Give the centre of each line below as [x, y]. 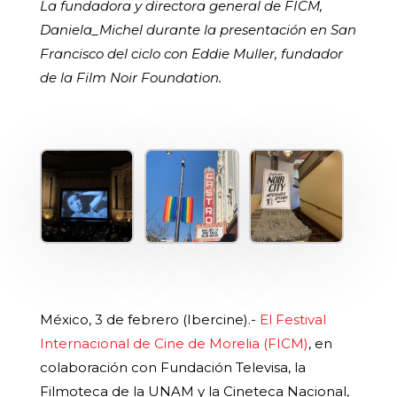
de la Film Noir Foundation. [130, 78]
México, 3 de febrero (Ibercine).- [149, 320]
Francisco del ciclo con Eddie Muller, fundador [191, 54]
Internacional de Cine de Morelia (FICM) [174, 344]
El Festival [292, 320]
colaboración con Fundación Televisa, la [172, 368]
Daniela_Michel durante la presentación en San [198, 30]
